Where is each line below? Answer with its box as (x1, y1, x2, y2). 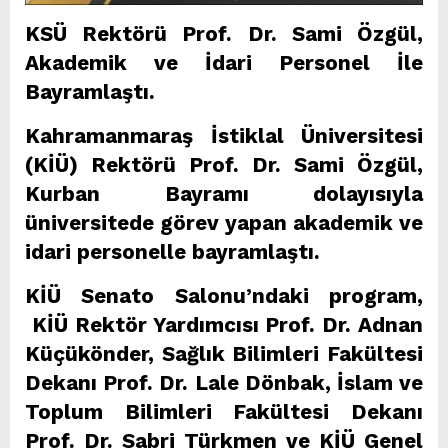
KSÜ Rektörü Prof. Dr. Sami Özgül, (25, 22, 423, 47)
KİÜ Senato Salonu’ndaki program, (25, 284, 423, 309)
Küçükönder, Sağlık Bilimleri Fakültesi (25, 342, 423, 367)
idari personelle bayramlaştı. (25, 240, 320, 265)
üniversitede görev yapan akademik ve (25, 211, 423, 236)
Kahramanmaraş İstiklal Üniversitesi (25, 124, 423, 149)
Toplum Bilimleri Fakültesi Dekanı (25, 400, 423, 425)
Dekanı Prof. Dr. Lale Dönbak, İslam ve (25, 371, 423, 396)
